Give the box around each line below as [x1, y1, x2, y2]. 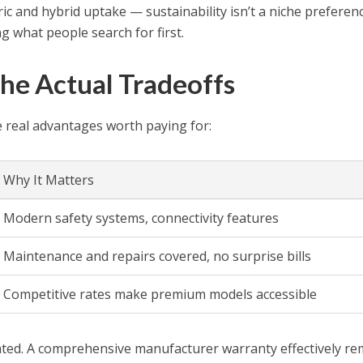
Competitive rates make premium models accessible [3, 285, 318, 304]
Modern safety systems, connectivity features [3, 209, 280, 228]
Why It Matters [3, 171, 95, 190]
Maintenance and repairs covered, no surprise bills [3, 247, 312, 266]
